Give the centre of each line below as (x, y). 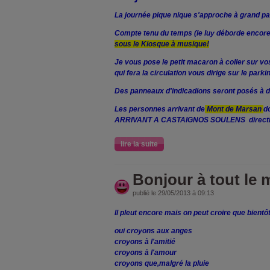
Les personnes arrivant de (160, 109)
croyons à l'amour (146, 253)
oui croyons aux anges (153, 231)
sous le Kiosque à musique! (162, 44)
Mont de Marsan (234, 109)
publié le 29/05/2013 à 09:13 (173, 193)
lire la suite (139, 144)
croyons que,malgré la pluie (162, 263)
